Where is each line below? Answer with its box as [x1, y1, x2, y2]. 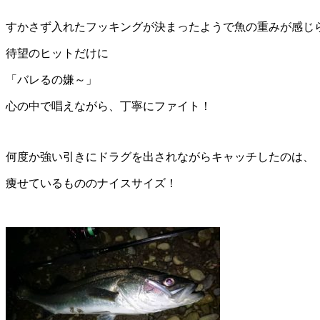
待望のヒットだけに [6, 47, 109, 60]
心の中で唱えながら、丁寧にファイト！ [6, 100, 211, 113]
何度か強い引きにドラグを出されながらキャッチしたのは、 [6, 151, 314, 164]
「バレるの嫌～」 [6, 74, 97, 86]
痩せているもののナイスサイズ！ [6, 177, 177, 190]
